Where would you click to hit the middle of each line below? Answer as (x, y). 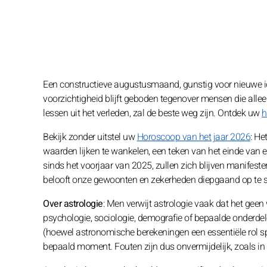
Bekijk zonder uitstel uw (90, 137)
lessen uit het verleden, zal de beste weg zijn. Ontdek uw (152, 113)
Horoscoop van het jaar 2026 (193, 137)
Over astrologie (73, 204)
